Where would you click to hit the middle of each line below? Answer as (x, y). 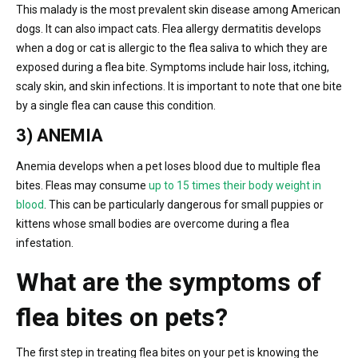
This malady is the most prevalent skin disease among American (178, 9)
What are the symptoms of (169, 282)
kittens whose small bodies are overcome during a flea (153, 223)
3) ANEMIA (60, 135)
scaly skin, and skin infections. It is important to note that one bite (179, 86)
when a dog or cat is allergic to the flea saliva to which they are (172, 48)
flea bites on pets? (122, 317)
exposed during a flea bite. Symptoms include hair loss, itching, (173, 67)
